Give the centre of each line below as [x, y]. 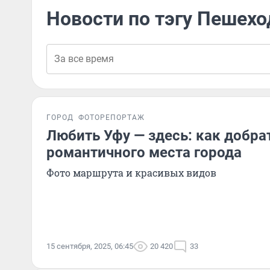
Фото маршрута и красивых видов [131, 173]
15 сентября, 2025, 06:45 [90, 246]
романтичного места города [144, 152]
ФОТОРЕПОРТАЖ [111, 118]
